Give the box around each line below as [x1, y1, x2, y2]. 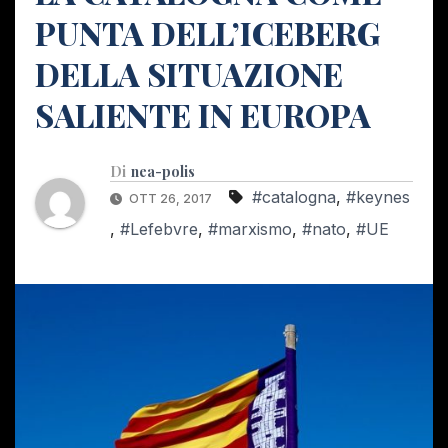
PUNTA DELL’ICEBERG [35, 10, 380, 54]
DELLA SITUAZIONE [35, 51, 343, 95]
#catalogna [252, 186, 336, 207]
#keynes [346, 186, 410, 207]
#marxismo [208, 218, 292, 239]
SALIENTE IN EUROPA [35, 92, 371, 136]
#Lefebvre [120, 218, 198, 239]
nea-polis [131, 161, 195, 181]
